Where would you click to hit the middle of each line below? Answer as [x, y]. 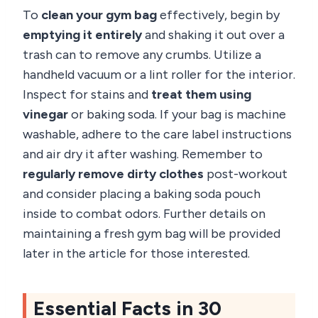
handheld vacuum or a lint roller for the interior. [159, 74]
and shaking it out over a [213, 34]
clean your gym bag [99, 15]
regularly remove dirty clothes [113, 174]
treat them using [201, 94]
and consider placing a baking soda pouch [142, 193]
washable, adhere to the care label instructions [157, 134]
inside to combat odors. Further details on [144, 213]
